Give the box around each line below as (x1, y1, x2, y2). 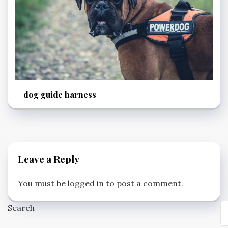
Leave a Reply (18, 153, 79, 166)
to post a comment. (104, 178, 183, 189)
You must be (18, 178, 68, 189)
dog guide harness (23, 89, 96, 100)
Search (8, 203, 35, 213)
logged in (68, 178, 104, 189)
